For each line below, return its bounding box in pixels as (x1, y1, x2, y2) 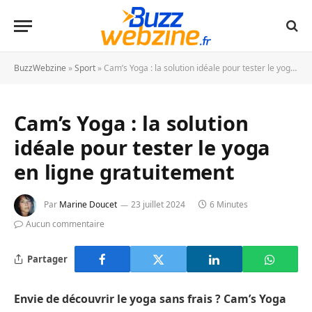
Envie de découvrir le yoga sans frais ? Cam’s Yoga (14, 291, 286, 306)
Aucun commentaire (26, 218, 104, 230)
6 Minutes (210, 198, 248, 211)
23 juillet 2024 (131, 198, 185, 211)
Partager (27, 252, 68, 265)
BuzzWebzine (14, 62, 66, 74)
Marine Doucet (59, 198, 117, 211)
